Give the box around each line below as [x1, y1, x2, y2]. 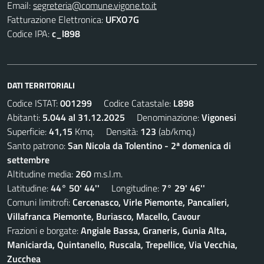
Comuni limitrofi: [7, 195, 72, 209]
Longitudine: [100, 181, 161, 195]
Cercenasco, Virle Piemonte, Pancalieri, [72, 195, 229, 209]
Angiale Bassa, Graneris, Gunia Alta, [81, 223, 227, 237]
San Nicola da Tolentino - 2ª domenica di [68, 138, 231, 153]
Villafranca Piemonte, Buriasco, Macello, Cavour [7, 209, 200, 223]
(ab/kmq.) [156, 124, 195, 138]
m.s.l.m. [91, 167, 123, 181]
